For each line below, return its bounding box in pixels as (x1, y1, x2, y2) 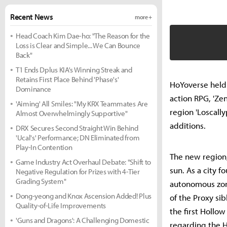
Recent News (10, 12, 53, 22)
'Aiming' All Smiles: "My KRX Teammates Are (16, 99, 148, 108)
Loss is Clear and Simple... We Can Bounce (16, 41, 140, 50)
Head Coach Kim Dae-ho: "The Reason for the (16, 31, 150, 41)
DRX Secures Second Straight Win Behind (16, 123, 138, 133)
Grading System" (16, 176, 66, 186)
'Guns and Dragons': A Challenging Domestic (16, 215, 149, 225)
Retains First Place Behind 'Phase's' (16, 74, 119, 84)
